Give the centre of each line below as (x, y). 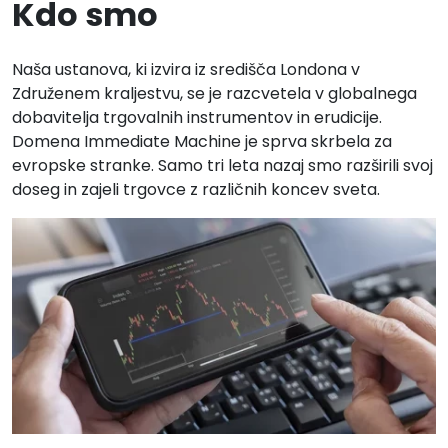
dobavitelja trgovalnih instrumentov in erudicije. (197, 117)
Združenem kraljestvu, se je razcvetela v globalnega (214, 93)
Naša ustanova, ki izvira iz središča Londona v (186, 69)
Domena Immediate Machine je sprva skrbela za (202, 141)
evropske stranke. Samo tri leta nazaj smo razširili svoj (222, 165)
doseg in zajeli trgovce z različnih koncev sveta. (196, 189)
